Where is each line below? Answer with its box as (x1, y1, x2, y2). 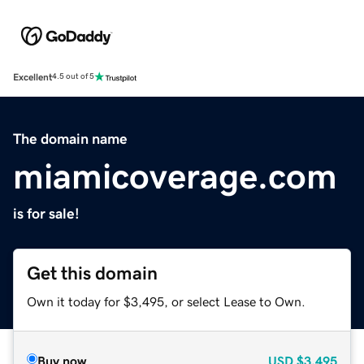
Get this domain (27, 263, 158, 283)
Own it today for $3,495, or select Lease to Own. (27, 294, 305, 308)
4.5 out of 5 (52, 72, 94, 81)
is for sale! (13, 206, 80, 221)
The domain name (13, 131, 128, 146)
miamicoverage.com (13, 158, 337, 194)
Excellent (13, 71, 52, 82)
